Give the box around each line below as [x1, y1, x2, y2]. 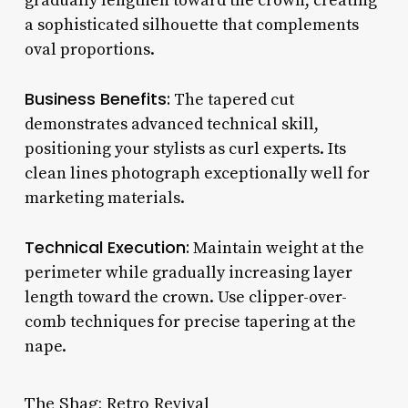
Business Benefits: [24, 87, 170, 110]
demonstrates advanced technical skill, [24, 113, 319, 135]
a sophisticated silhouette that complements [24, 14, 359, 36]
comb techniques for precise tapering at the [24, 311, 356, 332]
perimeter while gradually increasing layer [24, 261, 352, 283]
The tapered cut [169, 88, 294, 110]
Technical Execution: [24, 235, 189, 259]
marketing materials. [24, 187, 185, 209]
